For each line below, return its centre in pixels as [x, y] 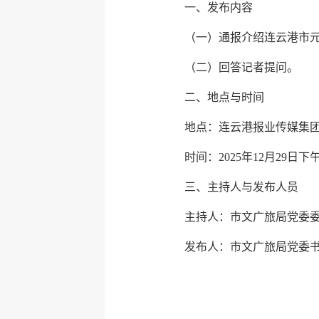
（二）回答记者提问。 [241, 67]
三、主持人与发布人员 [241, 187]
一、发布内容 [218, 7]
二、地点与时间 [224, 97]
